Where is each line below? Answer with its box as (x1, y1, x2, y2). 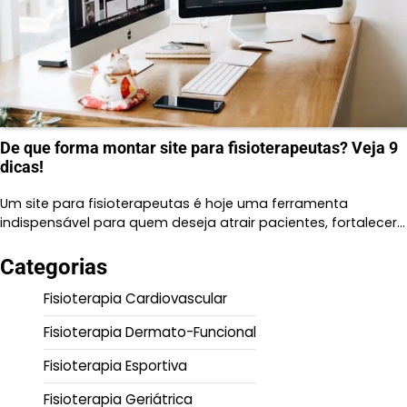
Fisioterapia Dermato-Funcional (44, 322, 256, 342)
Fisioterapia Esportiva (44, 355, 187, 375)
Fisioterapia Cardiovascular (44, 288, 227, 308)
